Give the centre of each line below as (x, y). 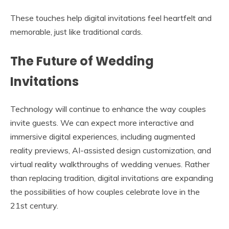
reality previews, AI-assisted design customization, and (111, 150)
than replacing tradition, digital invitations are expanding (112, 178)
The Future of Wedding (82, 61)
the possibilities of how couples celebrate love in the (105, 191)
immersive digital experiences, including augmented (103, 136)
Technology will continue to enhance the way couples (108, 109)
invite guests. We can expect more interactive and (102, 122)
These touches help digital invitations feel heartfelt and (111, 18)
